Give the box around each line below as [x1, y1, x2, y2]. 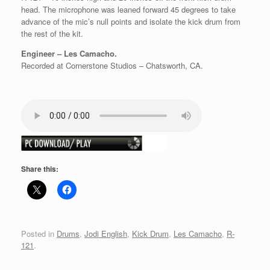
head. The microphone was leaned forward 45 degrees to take [21, 4, 236, 15]
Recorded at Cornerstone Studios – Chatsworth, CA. [21, 60, 203, 71]
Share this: [21, 163, 58, 175]
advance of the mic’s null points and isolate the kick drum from [21, 16, 240, 27]
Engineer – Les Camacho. [21, 48, 117, 59]
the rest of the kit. [21, 28, 83, 39]
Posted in [21, 227, 57, 239]
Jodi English [84, 227, 127, 239]
